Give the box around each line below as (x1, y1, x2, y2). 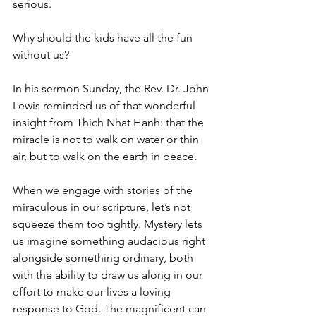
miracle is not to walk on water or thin (13, 133, 202, 146)
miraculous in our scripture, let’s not (13, 200, 193, 214)
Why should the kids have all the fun (13, 31, 195, 44)
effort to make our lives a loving (13, 285, 174, 298)
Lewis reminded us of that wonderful (13, 99, 198, 112)
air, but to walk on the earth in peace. (13, 150, 197, 163)
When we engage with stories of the (13, 183, 195, 197)
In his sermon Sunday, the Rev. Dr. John (13, 82, 212, 95)
